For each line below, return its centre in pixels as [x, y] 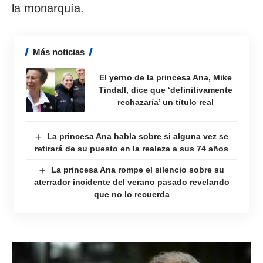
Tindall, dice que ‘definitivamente [165, 90]
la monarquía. [48, 8]
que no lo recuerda [131, 194]
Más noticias [59, 52]
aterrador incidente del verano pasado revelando [131, 182]
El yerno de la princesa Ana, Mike [165, 77]
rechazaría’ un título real [165, 102]
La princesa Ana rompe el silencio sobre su [137, 170]
